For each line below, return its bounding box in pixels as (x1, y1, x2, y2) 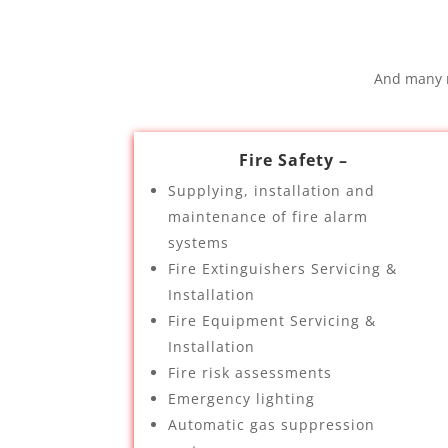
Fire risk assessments (168, 363, 333, 382)
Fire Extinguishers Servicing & (168, 259, 398, 278)
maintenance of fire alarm (168, 207, 369, 226)
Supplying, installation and (168, 181, 376, 200)
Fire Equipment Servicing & (168, 311, 377, 330)
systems (168, 233, 230, 252)
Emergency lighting (168, 389, 316, 408)
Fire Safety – (239, 149, 349, 171)
